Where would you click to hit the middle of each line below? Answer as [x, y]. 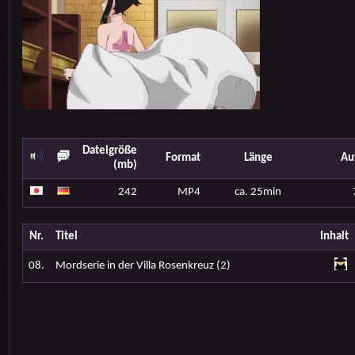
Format [183, 158]
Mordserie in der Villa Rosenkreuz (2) [143, 266]
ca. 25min [258, 192]
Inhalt [334, 237]
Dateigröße [109, 151]
